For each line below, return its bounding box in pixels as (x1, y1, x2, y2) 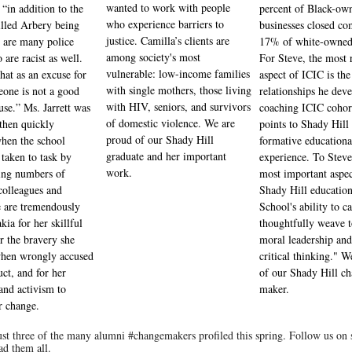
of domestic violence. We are (106, 115, 235, 130)
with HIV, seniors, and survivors (106, 99, 251, 114)
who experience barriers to (106, 16, 224, 31)
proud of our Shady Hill (106, 132, 214, 147)
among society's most (106, 49, 200, 64)
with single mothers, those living (106, 82, 251, 97)
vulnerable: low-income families (106, 66, 250, 81)
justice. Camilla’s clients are (106, 33, 229, 48)
